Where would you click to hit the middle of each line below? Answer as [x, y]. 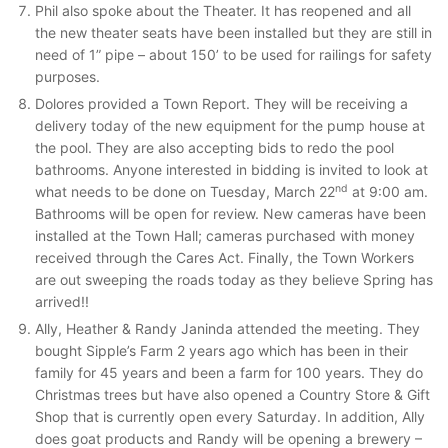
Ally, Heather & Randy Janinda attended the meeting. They [227, 328]
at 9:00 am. [388, 191]
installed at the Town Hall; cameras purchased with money [225, 235]
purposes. [67, 76]
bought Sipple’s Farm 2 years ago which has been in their [221, 350]
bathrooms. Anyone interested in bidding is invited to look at [231, 169]
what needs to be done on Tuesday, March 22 [185, 191]
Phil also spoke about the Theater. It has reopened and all [223, 10]
